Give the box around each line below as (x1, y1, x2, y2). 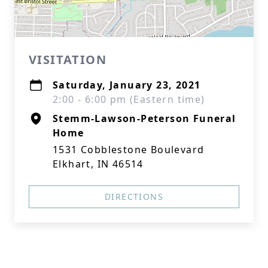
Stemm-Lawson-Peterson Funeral (53, 112, 236, 125)
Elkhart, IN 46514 (53, 157, 144, 170)
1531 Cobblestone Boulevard (53, 143, 205, 156)
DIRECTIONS (105, 191, 163, 202)
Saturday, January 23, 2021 (53, 78, 201, 92)
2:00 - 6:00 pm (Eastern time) (53, 93, 205, 106)
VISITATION (29, 51, 106, 68)
